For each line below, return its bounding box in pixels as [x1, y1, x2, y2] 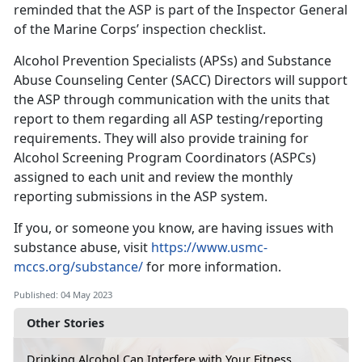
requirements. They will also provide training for [14, 129, 309, 148]
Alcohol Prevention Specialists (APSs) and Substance [14, 52, 331, 70]
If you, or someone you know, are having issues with [14, 219, 334, 238]
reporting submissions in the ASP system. [14, 187, 267, 206]
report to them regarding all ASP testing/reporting [14, 110, 323, 128]
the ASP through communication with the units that [14, 90, 330, 109]
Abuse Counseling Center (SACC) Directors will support [14, 71, 347, 90]
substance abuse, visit [14, 238, 151, 257]
